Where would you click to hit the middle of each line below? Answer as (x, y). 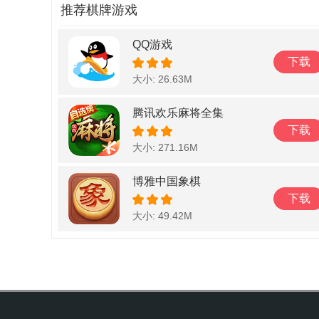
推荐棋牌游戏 (99, 10)
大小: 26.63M (162, 79)
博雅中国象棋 (167, 181)
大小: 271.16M (165, 147)
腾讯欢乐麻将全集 (178, 113)
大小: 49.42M (162, 216)
